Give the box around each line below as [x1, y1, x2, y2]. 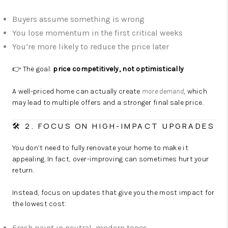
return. [12, 166, 34, 175]
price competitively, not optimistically [53, 65, 184, 73]
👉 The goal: [12, 65, 53, 73]
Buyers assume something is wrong [12, 14, 145, 24]
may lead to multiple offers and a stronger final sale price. [12, 98, 204, 107]
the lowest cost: [12, 199, 67, 208]
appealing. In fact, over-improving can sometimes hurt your [12, 155, 209, 163]
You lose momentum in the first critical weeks [12, 28, 183, 38]
